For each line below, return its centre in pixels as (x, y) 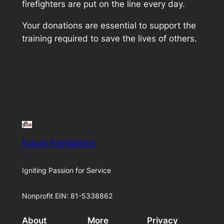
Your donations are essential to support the (109, 25)
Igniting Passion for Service (66, 170)
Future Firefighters (58, 143)
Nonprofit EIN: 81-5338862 (67, 196)
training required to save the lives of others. (109, 38)
